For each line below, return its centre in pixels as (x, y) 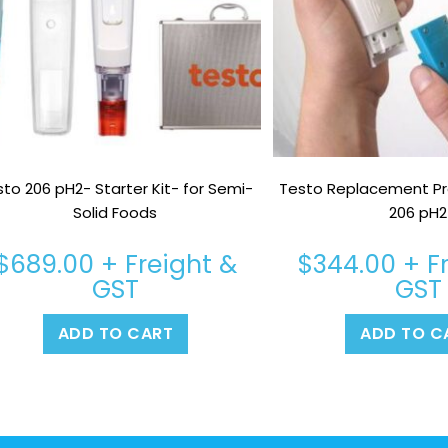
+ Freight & (165, 264)
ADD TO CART (115, 333)
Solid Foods (115, 212)
